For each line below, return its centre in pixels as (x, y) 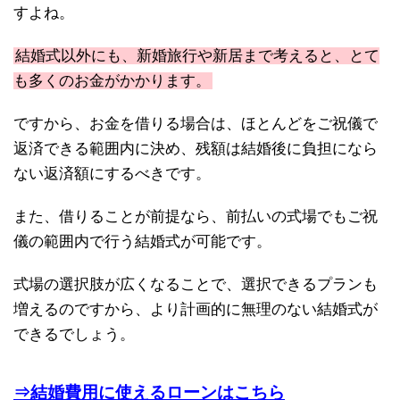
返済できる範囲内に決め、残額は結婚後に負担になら (196, 149)
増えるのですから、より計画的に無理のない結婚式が (196, 310)
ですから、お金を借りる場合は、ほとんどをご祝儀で (196, 124)
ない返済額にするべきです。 (112, 174)
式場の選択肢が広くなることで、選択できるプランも (196, 285)
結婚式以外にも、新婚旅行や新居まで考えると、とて (197, 56)
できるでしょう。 (74, 335)
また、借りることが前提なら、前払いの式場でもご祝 (196, 217)
